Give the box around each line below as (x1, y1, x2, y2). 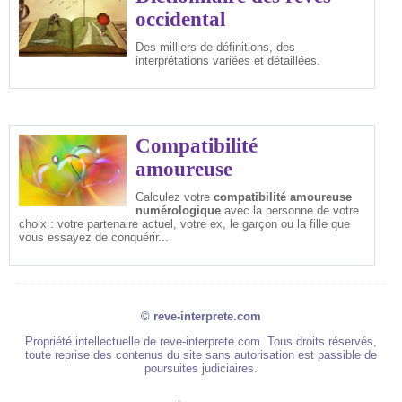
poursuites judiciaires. (144, 361, 258, 375)
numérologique (135, 204, 221, 218)
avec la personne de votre (221, 204, 359, 218)
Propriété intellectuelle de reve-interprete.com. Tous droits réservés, (25, 334, 377, 348)
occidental (135, 8, 225, 31)
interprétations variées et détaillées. (135, 54, 320, 68)
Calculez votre (135, 190, 214, 205)
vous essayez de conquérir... (19, 231, 169, 245)
